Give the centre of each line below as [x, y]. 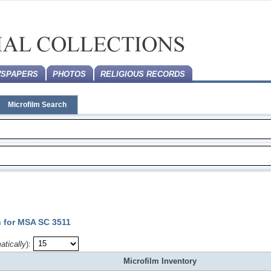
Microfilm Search [37, 105]
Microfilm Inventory [160, 261]
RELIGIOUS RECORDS [143, 74]
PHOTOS [69, 74]
